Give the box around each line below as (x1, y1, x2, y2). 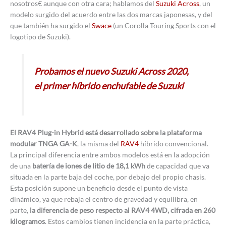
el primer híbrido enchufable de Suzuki (34, 80, 184, 91)
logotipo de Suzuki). (10, 32, 71, 41)
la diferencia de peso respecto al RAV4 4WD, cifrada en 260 (30, 205, 215, 214)
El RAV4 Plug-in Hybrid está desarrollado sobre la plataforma (10, 128, 202, 137)
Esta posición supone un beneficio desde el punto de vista (10, 183, 188, 192)
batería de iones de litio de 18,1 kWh (32, 161, 145, 170)
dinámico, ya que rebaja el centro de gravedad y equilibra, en (10, 194, 198, 203)
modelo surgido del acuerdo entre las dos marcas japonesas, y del (10, 10, 212, 19)
